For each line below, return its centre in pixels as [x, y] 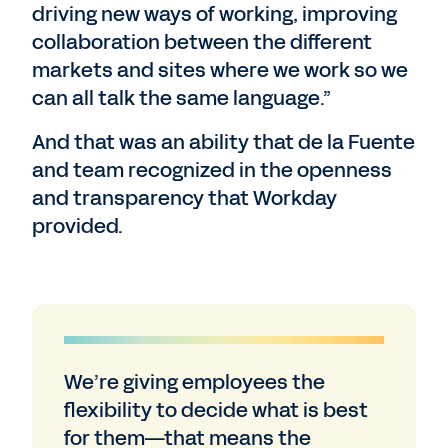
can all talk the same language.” [181, 98]
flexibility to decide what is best [216, 410]
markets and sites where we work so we [220, 70]
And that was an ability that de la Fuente [223, 142]
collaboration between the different [202, 42]
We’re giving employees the [194, 382]
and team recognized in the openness [212, 170]
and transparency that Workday [184, 198]
